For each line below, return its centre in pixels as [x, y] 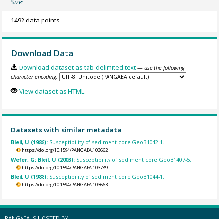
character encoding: [34, 77]
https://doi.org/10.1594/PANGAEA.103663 [65, 185]
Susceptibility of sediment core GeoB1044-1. [107, 177]
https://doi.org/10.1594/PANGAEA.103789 [65, 167]
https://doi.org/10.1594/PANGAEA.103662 [65, 150]
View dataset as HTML [51, 91]
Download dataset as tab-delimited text [77, 68]
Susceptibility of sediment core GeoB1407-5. [134, 159]
